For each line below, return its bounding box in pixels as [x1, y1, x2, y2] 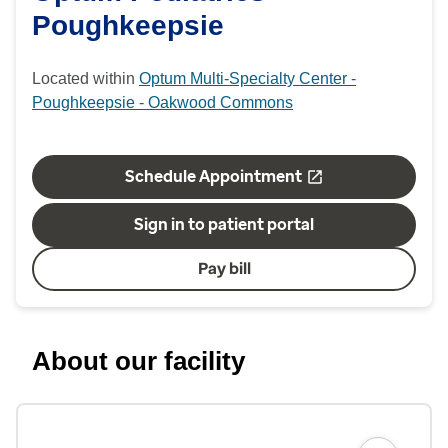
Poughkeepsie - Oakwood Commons [32, 94, 293, 111]
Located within [32, 70, 139, 87]
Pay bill [197, 259, 251, 278]
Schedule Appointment [124, 167, 302, 186]
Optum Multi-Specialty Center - [139, 70, 356, 87]
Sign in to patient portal [134, 215, 314, 234]
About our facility [32, 346, 245, 376]
